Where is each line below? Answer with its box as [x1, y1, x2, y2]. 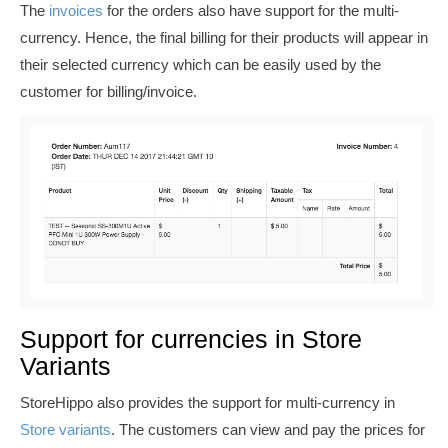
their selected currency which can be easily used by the [20, 55, 381, 73]
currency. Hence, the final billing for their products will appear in [20, 28, 428, 46]
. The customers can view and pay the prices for [111, 420, 425, 438]
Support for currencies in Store [20, 325, 362, 354]
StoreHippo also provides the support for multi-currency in [20, 393, 395, 411]
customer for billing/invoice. [20, 82, 205, 100]
